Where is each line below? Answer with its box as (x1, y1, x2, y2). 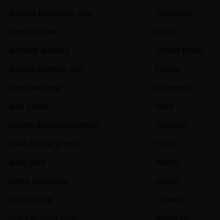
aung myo (9, 157, 46, 167)
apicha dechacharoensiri (9, 119, 99, 130)
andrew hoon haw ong (9, 7, 92, 18)
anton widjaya (9, 82, 60, 92)
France (156, 63, 181, 74)
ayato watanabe (9, 175, 68, 186)
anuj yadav (9, 101, 49, 111)
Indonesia (156, 82, 191, 92)
